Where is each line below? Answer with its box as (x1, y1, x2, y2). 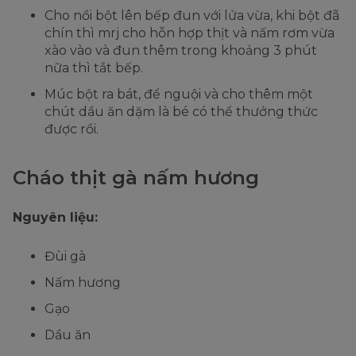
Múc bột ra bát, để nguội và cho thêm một (44, 87, 313, 103)
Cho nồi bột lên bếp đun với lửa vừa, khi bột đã (44, 8, 339, 24)
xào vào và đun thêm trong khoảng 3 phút (44, 43, 317, 59)
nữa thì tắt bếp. (44, 60, 143, 76)
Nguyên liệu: (13, 210, 98, 226)
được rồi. (44, 122, 99, 137)
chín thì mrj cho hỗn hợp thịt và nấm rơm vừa (44, 25, 335, 41)
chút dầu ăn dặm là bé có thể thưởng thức (44, 104, 318, 120)
